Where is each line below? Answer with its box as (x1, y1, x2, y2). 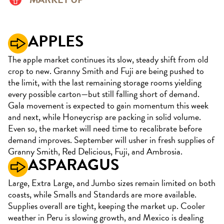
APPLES (28, 29, 83, 53)
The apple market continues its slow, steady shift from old (8, 52, 208, 66)
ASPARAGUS (28, 153, 119, 176)
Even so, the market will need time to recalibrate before (8, 121, 202, 135)
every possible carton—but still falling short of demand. (8, 87, 199, 100)
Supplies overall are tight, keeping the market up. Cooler (8, 199, 205, 212)
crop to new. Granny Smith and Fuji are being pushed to (8, 64, 204, 77)
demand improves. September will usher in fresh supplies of (8, 133, 214, 146)
